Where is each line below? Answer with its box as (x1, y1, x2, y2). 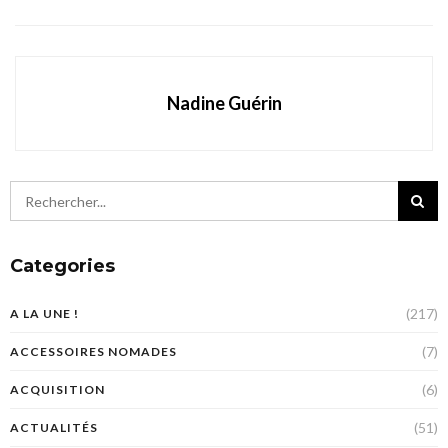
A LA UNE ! (10, 306, 79, 322)
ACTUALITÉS (10, 420, 98, 436)
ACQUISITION (10, 382, 105, 398)
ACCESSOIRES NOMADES (10, 344, 177, 360)
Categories (10, 255, 115, 278)
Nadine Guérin (166, 92, 282, 115)
